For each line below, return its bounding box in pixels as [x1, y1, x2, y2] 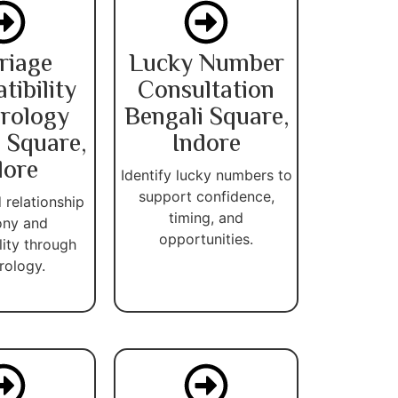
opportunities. [159, 229, 253, 248]
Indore [171, 124, 241, 164]
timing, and [169, 208, 243, 227]
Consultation [138, 71, 275, 111]
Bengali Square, [123, 98, 289, 138]
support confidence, [138, 187, 275, 205]
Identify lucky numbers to [120, 165, 292, 184]
